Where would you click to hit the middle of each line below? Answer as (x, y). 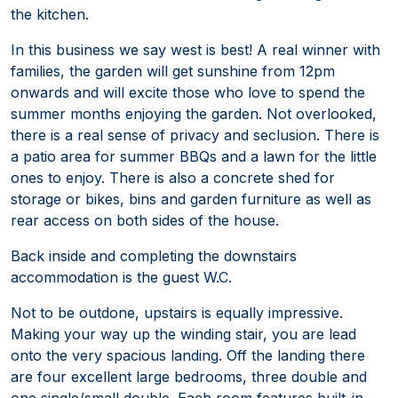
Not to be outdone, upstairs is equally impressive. (177, 312)
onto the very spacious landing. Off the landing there (188, 355)
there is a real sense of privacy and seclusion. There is (195, 135)
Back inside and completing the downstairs (154, 255)
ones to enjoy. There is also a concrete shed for (173, 177)
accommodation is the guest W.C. (121, 277)
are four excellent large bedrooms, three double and (189, 376)
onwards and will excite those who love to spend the (188, 92)
